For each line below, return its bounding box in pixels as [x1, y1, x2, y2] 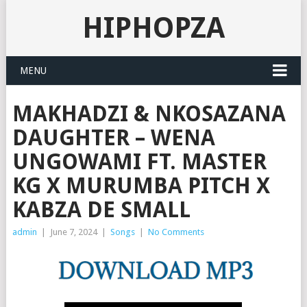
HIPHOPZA [82, 11, 225, 45]
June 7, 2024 [49, 227, 97, 237]
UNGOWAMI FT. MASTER [12, 149, 267, 175]
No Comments [147, 227, 204, 237]
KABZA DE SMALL [12, 197, 191, 223]
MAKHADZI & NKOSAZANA [12, 101, 286, 127]
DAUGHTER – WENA [12, 125, 215, 151]
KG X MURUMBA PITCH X [12, 173, 270, 199]
